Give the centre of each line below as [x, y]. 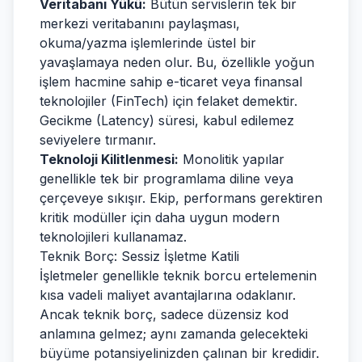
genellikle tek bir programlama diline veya [166, 179]
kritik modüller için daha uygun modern [160, 217]
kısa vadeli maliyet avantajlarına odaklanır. [168, 295]
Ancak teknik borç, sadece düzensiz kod [164, 314]
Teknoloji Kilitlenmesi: [109, 159]
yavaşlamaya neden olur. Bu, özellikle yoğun [177, 62]
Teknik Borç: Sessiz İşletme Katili [139, 256]
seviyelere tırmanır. [98, 140]
